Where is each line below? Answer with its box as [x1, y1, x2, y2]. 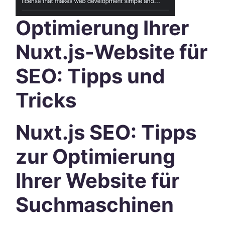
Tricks [16, 88, 76, 113]
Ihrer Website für [16, 168, 179, 193]
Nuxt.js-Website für [16, 40, 207, 64]
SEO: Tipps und [16, 64, 165, 88]
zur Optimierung [16, 144, 175, 169]
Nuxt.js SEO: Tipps [16, 120, 196, 145]
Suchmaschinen [16, 192, 174, 217]
